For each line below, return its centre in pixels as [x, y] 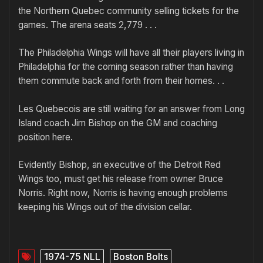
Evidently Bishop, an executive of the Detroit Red [119, 165]
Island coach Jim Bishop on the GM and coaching [118, 123]
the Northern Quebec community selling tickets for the [129, 11]
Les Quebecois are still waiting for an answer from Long [131, 109]
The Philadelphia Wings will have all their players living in [131, 53]
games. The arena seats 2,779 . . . [87, 25]
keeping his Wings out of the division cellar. [105, 207]
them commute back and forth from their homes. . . [121, 81]
